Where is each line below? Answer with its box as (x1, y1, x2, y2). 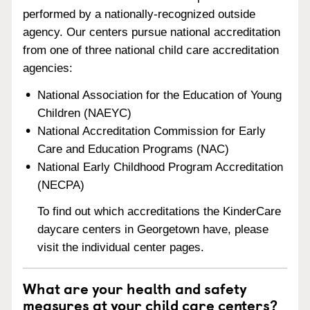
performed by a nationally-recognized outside (23, 7, 255, 21)
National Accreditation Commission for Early (37, 124, 266, 138)
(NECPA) (37, 178, 85, 192)
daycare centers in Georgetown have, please (37, 223, 269, 237)
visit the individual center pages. (37, 241, 205, 255)
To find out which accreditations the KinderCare (37, 205, 282, 219)
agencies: (23, 61, 73, 75)
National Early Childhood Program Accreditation (37, 160, 284, 174)
